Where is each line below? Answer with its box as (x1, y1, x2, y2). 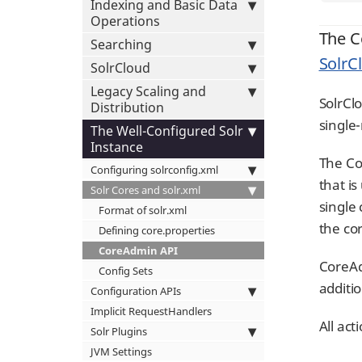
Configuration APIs (90, 284, 181, 298)
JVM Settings (90, 344, 152, 359)
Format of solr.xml (99, 203, 187, 217)
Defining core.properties (99, 223, 215, 238)
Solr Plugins (90, 324, 147, 339)
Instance (90, 138, 143, 156)
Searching (90, 36, 152, 53)
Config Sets (99, 263, 153, 278)
